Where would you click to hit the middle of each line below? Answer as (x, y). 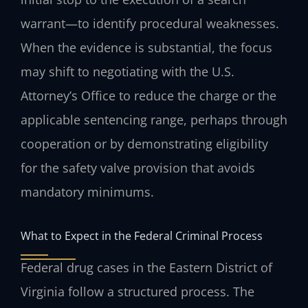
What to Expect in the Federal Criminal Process (142, 236)
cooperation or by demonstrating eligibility (144, 143)
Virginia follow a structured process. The (137, 292)
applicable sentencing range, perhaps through (154, 119)
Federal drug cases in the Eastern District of (146, 268)
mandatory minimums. (87, 191)
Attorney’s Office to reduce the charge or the (148, 95)
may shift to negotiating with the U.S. (128, 71)
